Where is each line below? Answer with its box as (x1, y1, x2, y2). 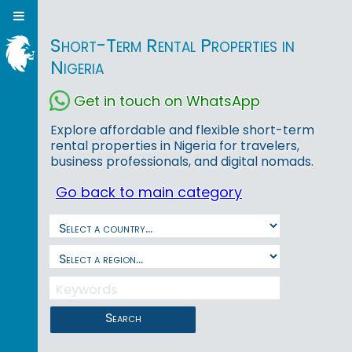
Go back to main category (56, 182, 242, 203)
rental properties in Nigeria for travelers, (50, 137, 299, 156)
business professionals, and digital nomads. (50, 152, 313, 171)
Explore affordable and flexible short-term (50, 121, 314, 140)
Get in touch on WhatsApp (74, 90, 260, 111)
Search (104, 308, 141, 327)
